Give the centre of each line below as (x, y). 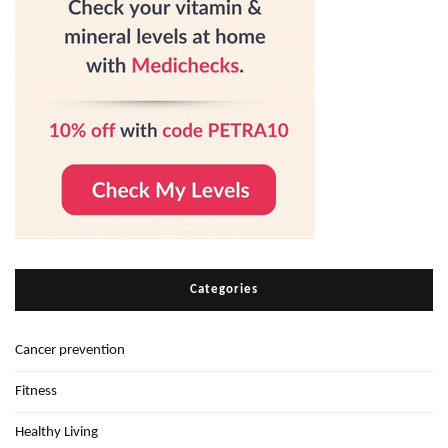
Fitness (36, 392)
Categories (224, 290)
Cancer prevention (70, 351)
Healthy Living (56, 433)
